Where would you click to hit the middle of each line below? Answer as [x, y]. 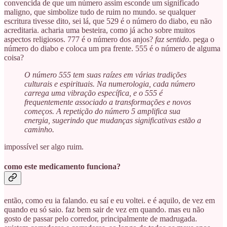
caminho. [39, 130]
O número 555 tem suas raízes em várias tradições [105, 75]
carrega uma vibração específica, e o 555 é [93, 93]
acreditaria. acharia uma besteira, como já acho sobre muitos [100, 30]
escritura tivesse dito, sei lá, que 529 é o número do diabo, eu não [108, 21]
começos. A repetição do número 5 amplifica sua [102, 111]
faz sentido [172, 40]
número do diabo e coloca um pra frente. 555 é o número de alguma [112, 49]
